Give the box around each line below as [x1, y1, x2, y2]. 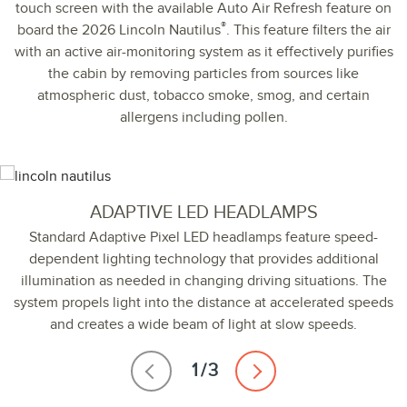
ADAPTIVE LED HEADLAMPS [89, 202, 318, 224]
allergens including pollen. [119, 108, 288, 127]
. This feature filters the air [225, 21, 391, 40]
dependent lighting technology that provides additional [28, 250, 379, 269]
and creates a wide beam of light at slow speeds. [50, 315, 357, 334]
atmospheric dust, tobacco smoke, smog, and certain [37, 86, 370, 105]
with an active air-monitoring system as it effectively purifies [14, 43, 393, 62]
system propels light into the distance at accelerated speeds [14, 293, 393, 313]
